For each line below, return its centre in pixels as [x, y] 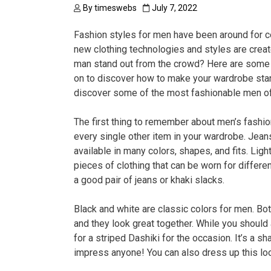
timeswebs [116, 8]
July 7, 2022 [175, 8]
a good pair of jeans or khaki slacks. [149, 180]
